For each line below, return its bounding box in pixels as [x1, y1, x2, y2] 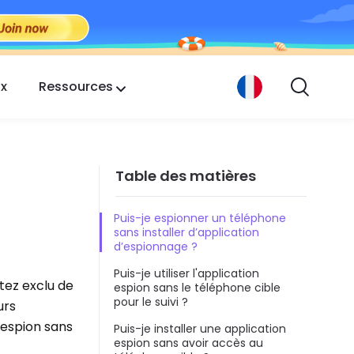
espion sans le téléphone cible [114, 280, 281, 296]
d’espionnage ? [114, 239, 198, 255]
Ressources [39, 77, 113, 96]
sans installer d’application [114, 224, 259, 241]
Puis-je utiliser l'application [114, 265, 259, 282]
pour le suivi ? [114, 294, 188, 311]
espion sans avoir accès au [114, 335, 263, 352]
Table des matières [115, 165, 256, 186]
